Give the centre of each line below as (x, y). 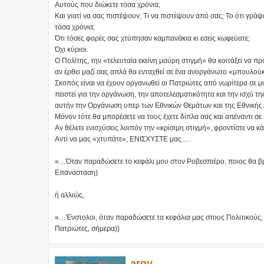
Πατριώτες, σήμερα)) (87, 229)
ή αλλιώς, (70, 195)
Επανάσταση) (76, 173)
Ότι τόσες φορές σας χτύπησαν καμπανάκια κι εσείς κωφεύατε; (152, 39)
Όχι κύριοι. (72, 50)
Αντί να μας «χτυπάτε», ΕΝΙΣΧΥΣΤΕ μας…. (123, 139)
